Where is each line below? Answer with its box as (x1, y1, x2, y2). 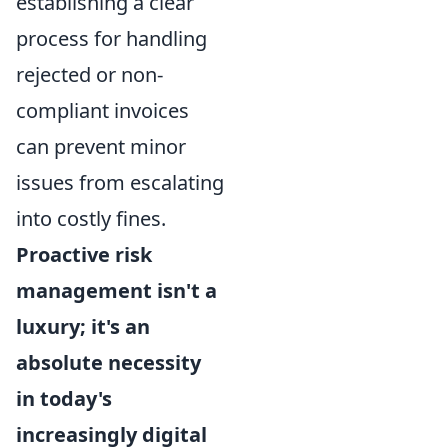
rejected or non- (16, 61, 163, 89)
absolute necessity (16, 349, 201, 377)
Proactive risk (16, 241, 152, 269)
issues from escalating (16, 169, 224, 197)
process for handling (16, 25, 207, 53)
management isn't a (16, 277, 217, 305)
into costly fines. (16, 205, 166, 233)
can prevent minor (16, 133, 186, 161)
